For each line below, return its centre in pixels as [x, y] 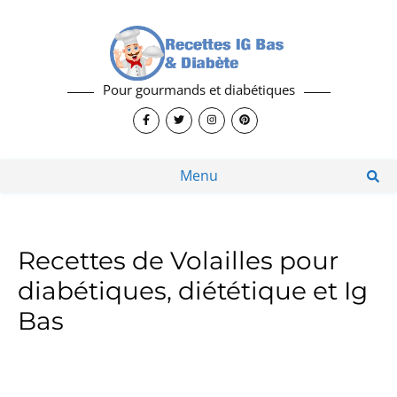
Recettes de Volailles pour [178, 261]
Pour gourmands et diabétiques [198, 89]
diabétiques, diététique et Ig [193, 291]
